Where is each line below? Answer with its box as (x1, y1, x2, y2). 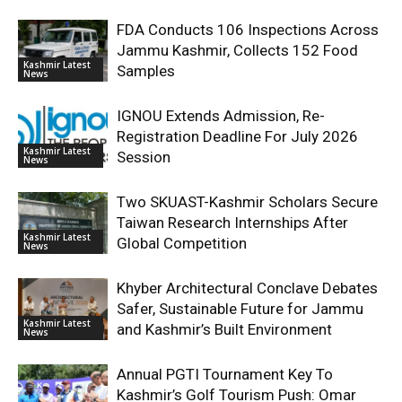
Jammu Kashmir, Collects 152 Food (117, 41, 358, 59)
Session (117, 148, 170, 166)
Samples (117, 62, 175, 80)
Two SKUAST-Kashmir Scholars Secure (117, 193, 378, 211)
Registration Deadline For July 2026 (117, 127, 358, 145)
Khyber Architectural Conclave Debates (117, 279, 378, 297)
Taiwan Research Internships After (117, 214, 348, 232)
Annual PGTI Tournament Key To (117, 365, 333, 383)
